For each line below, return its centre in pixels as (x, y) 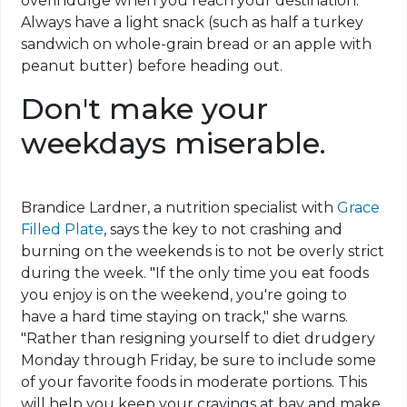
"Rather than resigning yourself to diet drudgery (199, 339)
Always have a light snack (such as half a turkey (193, 23)
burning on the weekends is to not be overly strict (203, 252)
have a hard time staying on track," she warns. (185, 317)
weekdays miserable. (174, 144)
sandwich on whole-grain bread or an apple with (197, 45)
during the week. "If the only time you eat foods (195, 273)
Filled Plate (63, 230)
